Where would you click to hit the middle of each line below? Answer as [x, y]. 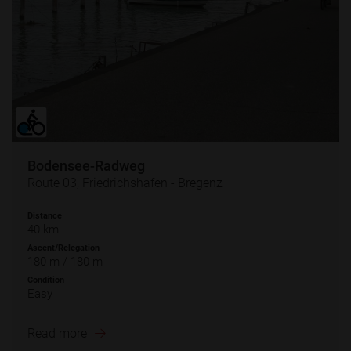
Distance [45, 215]
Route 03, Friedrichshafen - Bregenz [125, 183]
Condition [46, 280]
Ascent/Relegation [63, 248]
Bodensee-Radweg [86, 165]
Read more [57, 334]
